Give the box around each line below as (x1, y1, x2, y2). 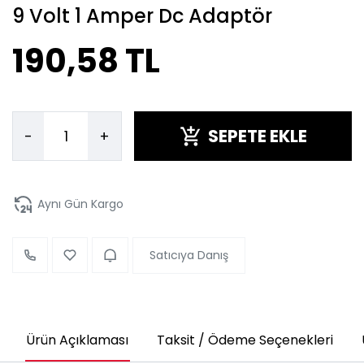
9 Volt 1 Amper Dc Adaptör (12, 2, 272, 30)
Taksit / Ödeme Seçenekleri (156, 330, 333, 349)
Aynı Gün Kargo (37, 196, 123, 213)
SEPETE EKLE (207, 124, 307, 149)
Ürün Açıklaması (25, 330, 128, 349)
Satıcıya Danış (149, 246, 228, 263)
